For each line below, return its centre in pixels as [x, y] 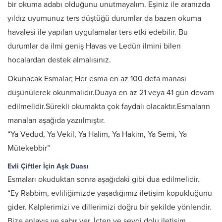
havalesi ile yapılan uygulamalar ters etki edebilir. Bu [98, 32]
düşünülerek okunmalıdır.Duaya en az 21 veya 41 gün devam [111, 93]
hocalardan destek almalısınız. [59, 60]
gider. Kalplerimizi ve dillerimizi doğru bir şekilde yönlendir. [110, 207]
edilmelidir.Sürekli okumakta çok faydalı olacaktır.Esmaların [109, 107]
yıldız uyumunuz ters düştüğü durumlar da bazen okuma [104, 18]
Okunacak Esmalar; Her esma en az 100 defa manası [97, 79]
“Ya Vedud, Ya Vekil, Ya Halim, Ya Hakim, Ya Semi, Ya [97, 134]
